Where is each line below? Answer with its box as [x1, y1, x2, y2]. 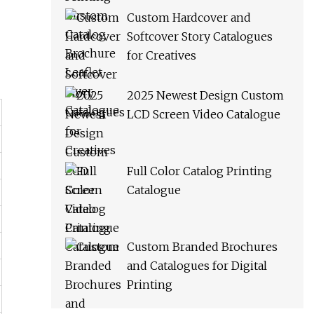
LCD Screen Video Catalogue [127, 107, 280, 122]
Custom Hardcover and [127, 11, 251, 25]
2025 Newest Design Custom [127, 88, 284, 103]
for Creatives [127, 48, 196, 63]
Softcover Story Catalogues [127, 29, 273, 44]
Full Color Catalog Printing [127, 164, 272, 179]
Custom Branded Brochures [127, 240, 278, 254]
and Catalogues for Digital [127, 259, 267, 273]
